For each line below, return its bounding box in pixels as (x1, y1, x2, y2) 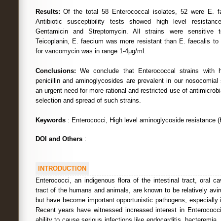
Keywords (35, 116, 66, 124)
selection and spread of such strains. (35, 97, 141, 104)
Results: (35, 8, 60, 15)
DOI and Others (35, 135, 82, 143)
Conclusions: (35, 67, 76, 74)
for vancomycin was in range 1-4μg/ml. (35, 47, 146, 55)
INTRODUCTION (37, 165, 86, 172)
